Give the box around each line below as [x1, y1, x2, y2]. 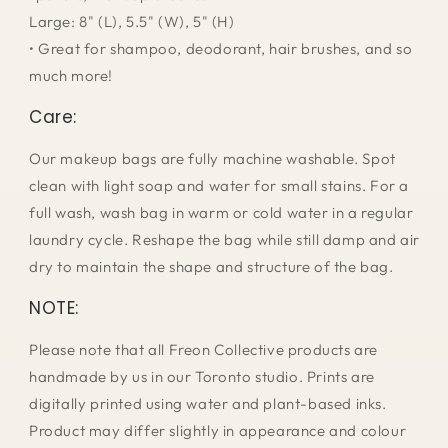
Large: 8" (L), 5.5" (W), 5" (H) [29, 12, 235, 32]
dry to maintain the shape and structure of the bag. [29, 257, 398, 277]
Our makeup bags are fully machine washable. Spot [29, 149, 396, 169]
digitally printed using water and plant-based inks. [29, 394, 387, 414]
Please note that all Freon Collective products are [29, 340, 379, 360]
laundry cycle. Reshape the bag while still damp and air [29, 230, 421, 250]
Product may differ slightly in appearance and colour [29, 421, 407, 441]
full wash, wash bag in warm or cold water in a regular [29, 203, 414, 223]
